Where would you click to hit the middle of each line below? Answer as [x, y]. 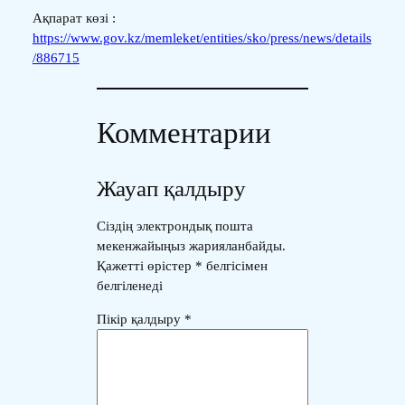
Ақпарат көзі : [74, 18]
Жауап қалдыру [172, 189]
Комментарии [184, 132]
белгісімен [235, 265]
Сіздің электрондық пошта [175, 226]
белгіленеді [130, 285]
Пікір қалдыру [141, 319]
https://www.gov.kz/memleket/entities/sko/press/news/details [202, 38]
